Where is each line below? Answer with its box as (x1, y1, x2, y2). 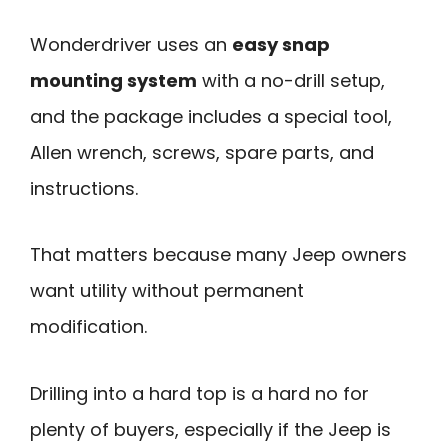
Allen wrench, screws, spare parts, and (30, 139, 374, 165)
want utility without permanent (30, 278, 304, 304)
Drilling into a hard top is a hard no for (30, 380, 369, 406)
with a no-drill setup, (197, 67, 385, 93)
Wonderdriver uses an (30, 31, 232, 57)
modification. (30, 314, 147, 340)
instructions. (30, 175, 138, 201)
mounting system (30, 67, 197, 93)
